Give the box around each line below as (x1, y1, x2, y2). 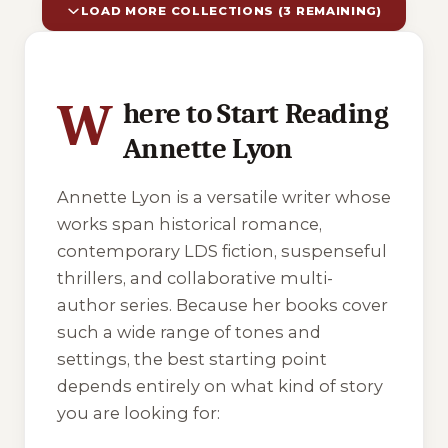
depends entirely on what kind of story (57, 376, 383, 397)
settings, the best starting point (57, 349, 327, 370)
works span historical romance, (57, 214, 322, 235)
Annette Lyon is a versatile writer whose (57, 187, 391, 208)
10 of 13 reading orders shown (23, 30, 261, 50)
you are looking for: (57, 403, 220, 424)
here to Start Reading (122, 97, 389, 131)
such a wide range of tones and (57, 322, 321, 343)
